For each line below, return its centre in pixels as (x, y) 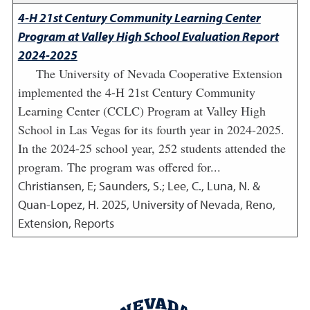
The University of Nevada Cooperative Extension (159, 73)
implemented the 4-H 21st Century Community (136, 92)
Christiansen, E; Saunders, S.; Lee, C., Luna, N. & (139, 186)
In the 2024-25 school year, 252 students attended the (152, 148)
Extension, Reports (66, 223)
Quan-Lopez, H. (58, 204)
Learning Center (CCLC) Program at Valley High (142, 111)
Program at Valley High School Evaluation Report (148, 36)
